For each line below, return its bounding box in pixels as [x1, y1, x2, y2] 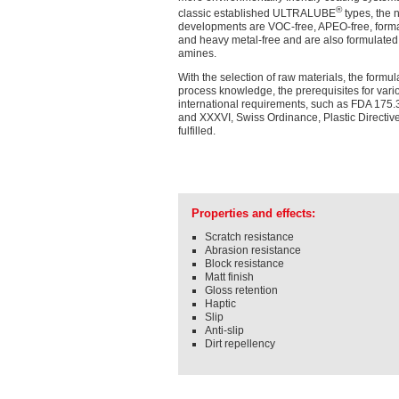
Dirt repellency [205, 338, 275, 351]
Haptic [205, 297, 236, 311]
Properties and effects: [191, 207, 315, 221]
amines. [178, 47, 216, 61]
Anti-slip [205, 324, 244, 338]
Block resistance [205, 257, 284, 271]
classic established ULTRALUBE [178, 7, 336, 20]
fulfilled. [178, 125, 216, 138]
